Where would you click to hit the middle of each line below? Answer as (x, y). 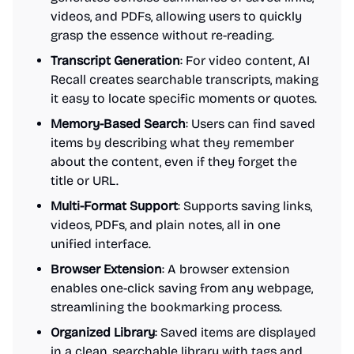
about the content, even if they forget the (174, 162)
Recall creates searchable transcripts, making (185, 79)
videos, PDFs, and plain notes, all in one (166, 225)
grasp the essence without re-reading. (162, 35)
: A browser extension (226, 269)
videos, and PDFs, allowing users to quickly (176, 16)
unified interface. (101, 244)
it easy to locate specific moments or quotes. (184, 98)
